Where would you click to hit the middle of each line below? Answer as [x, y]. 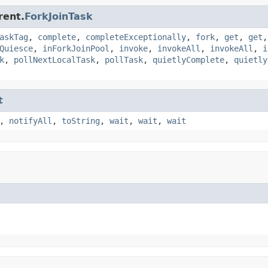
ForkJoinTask [59, 16]
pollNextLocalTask [54, 60]
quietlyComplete [188, 60]
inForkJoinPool [76, 48]
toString [81, 121]
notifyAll [31, 121]
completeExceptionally [136, 37]
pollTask [124, 60]
